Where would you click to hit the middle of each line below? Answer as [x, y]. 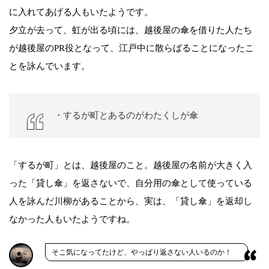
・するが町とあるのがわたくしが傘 [126, 116]
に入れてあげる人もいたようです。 [81, 12]
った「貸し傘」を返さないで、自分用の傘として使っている [131, 183]
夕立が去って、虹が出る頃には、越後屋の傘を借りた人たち [131, 30]
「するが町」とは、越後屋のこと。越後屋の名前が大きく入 [131, 165]
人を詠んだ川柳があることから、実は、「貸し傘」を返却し [131, 201]
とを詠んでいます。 [50, 66]
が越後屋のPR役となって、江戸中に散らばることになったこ [131, 48]
